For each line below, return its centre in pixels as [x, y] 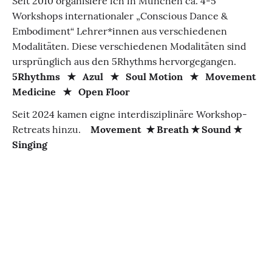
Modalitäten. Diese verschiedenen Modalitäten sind [129, 46]
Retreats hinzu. [51, 129]
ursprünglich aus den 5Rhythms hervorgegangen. [127, 61]
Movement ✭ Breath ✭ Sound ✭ [166, 129]
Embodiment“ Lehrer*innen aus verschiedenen [120, 31]
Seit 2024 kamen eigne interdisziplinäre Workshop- [130, 114]
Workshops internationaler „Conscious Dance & [120, 16]
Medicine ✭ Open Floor [71, 92]
